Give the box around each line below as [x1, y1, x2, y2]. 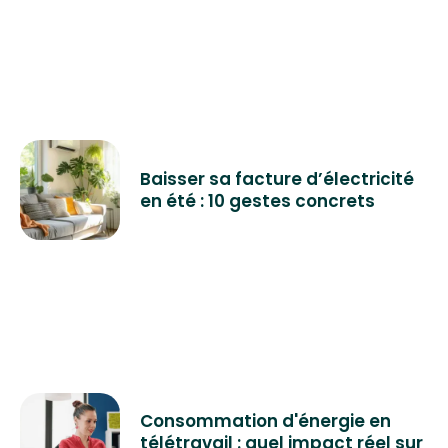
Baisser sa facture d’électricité [140, 167, 414, 192]
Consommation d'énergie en [140, 409, 391, 434]
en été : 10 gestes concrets [140, 189, 375, 214]
